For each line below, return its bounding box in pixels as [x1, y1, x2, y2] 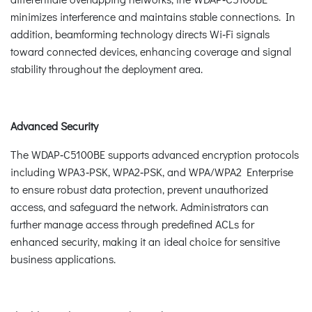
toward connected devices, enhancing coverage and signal [10, 43, 291, 58]
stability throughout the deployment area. [10, 61, 203, 76]
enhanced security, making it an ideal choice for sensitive [10, 233, 280, 249]
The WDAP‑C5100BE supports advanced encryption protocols [10, 146, 299, 162]
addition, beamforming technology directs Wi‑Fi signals [10, 26, 270, 41]
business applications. [10, 251, 116, 266]
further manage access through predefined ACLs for [10, 216, 254, 231]
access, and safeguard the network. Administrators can [10, 198, 269, 214]
